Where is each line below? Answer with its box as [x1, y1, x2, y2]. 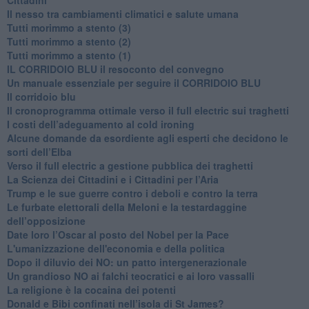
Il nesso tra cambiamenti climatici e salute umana [6, 6, 239, 21]
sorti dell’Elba [6, 144, 72, 159]
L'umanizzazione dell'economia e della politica [6, 241, 225, 255]
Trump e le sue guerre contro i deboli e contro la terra [6, 186, 258, 200]
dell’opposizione [6, 213, 86, 228]
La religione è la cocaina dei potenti [6, 282, 176, 297]
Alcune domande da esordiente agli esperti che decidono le [6, 130, 288, 145]
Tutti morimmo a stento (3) [6, 20, 131, 34]
